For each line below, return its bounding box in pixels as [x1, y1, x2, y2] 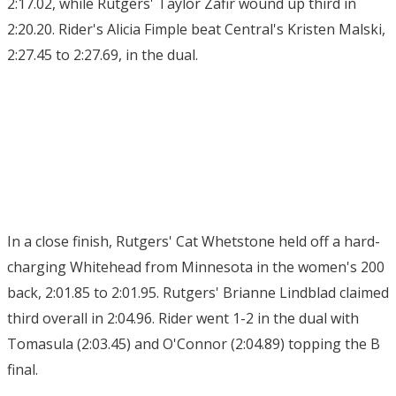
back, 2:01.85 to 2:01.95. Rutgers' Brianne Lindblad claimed [7, 283, 389, 302]
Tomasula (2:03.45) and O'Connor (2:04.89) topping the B [7, 334, 380, 354]
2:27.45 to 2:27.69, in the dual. [7, 45, 198, 65]
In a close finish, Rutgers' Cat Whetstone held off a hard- [7, 232, 380, 251]
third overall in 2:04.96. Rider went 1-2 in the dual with [7, 308, 359, 328]
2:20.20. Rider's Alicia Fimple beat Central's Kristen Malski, [7, 19, 385, 39]
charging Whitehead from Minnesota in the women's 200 [7, 257, 385, 277]
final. [7, 360, 38, 379]
